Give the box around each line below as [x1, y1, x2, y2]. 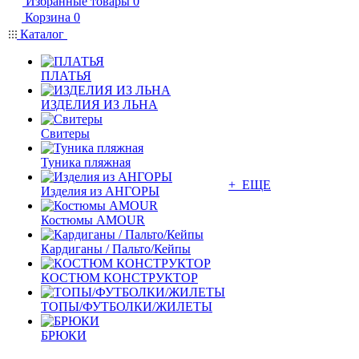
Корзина [25, 10, 71, 24]
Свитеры [41, 127, 90, 140]
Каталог [17, 27, 67, 41]
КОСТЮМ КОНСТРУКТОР [41, 271, 198, 284]
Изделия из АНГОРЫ [41, 184, 159, 198]
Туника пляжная [41, 155, 131, 169]
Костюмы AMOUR [41, 213, 145, 227]
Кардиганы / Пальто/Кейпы [41, 242, 191, 256]
